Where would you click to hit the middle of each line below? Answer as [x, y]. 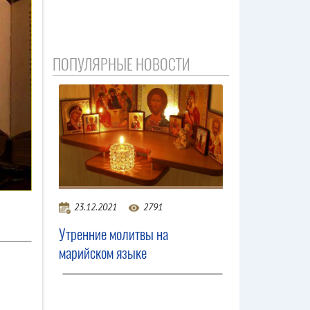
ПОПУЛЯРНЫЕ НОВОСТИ [121, 65]
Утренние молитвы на [113, 234]
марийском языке [103, 253]
